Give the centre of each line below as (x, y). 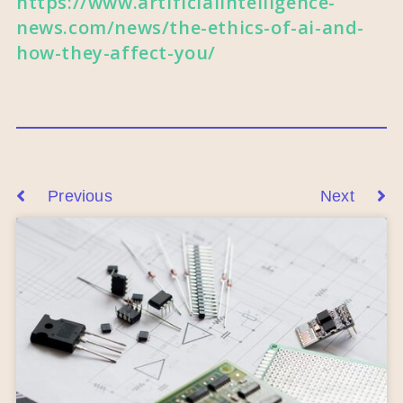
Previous (80, 196)
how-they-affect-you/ (116, 53)
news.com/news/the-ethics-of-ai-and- (191, 27)
